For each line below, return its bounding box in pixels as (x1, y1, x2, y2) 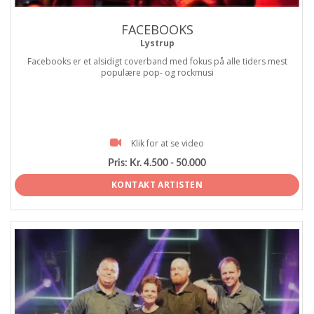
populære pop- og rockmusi (100, 67, 214, 79)
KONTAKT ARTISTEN (111, 179, 203, 191)
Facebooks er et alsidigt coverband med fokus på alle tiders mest (27, 55, 287, 68)
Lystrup (139, 37, 175, 50)
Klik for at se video (131, 137, 204, 150)
